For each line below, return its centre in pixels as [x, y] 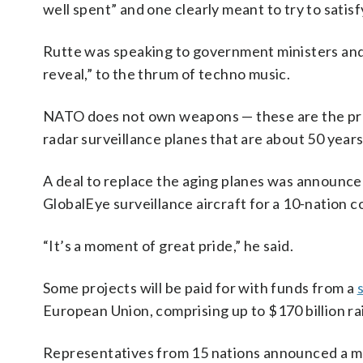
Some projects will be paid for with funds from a [200, 288]
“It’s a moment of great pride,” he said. [168, 246]
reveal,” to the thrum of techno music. [167, 74]
